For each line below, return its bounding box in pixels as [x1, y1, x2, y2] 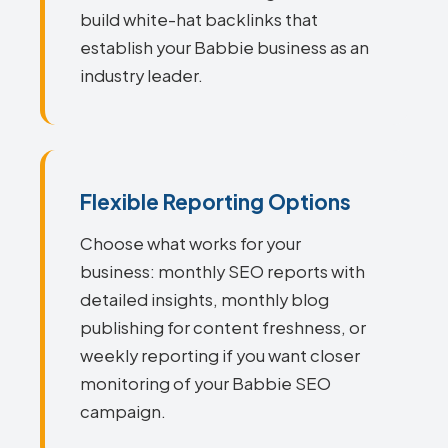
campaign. [80, 401, 166, 422]
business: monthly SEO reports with [80, 261, 365, 282]
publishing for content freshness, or [80, 317, 366, 338]
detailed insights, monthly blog [80, 289, 329, 310]
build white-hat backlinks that [80, 9, 318, 30]
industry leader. [80, 65, 203, 86]
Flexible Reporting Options [80, 188, 351, 215]
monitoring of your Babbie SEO [80, 373, 331, 394]
